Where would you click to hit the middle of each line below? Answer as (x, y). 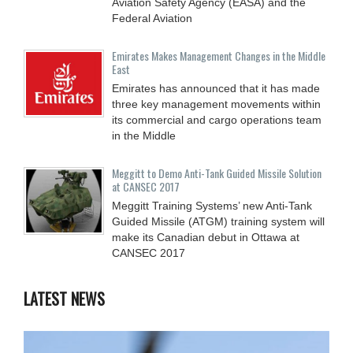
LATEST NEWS (64, 298)
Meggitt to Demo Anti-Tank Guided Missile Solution (217, 173)
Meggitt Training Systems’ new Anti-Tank (212, 205)
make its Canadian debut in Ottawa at (206, 237)
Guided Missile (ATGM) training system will (218, 221)
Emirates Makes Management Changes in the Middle (219, 55)
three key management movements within (216, 104)
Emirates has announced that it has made (216, 88)
